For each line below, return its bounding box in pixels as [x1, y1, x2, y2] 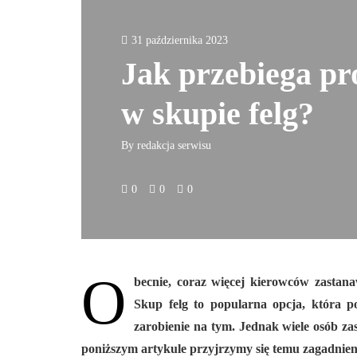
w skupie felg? [121, 96, 314, 131]
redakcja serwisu [137, 139, 211, 151]
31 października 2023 [131, 34, 228, 46]
